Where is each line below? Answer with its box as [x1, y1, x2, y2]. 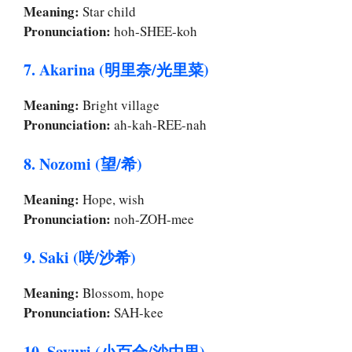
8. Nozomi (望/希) [24, 152, 142, 175]
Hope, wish [79, 189, 145, 208]
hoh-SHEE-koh [111, 21, 197, 40]
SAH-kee [111, 303, 163, 322]
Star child [79, 2, 136, 20]
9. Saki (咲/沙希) [24, 246, 136, 269]
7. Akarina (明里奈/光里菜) [24, 58, 209, 82]
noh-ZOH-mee [111, 209, 194, 228]
